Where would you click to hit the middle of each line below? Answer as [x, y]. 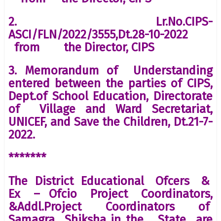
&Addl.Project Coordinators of [110, 206]
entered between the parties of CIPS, [110, 83]
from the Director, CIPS [81, 47]
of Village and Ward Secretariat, [110, 109]
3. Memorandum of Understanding [110, 70]
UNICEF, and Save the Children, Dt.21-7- [110, 122]
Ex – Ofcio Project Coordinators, [110, 194]
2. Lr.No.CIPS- [110, 21]
